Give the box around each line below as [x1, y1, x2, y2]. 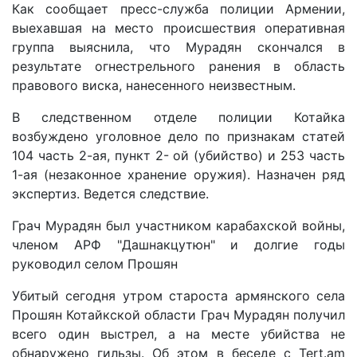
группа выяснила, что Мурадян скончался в [12, 39, 345, 56]
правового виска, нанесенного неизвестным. [12, 77, 296, 94]
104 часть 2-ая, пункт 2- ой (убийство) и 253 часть [12, 147, 345, 164]
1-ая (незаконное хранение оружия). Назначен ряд [12, 167, 345, 183]
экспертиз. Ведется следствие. [12, 186, 209, 202]
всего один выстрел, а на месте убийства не [12, 326, 345, 343]
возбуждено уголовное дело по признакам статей [12, 128, 345, 145]
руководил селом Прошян [12, 256, 178, 273]
